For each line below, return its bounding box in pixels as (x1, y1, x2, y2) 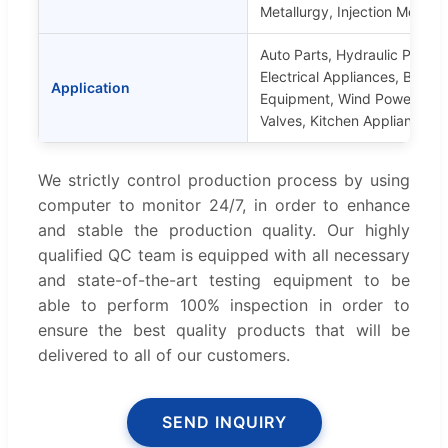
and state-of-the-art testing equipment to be (38, 270, 410, 291)
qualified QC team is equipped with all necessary (38, 245, 410, 266)
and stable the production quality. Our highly (38, 220, 410, 241)
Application (51, 79, 130, 97)
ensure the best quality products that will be (38, 320, 410, 341)
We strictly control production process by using (38, 170, 410, 191)
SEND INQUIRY (161, 412, 287, 433)
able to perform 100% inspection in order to (38, 295, 410, 316)
